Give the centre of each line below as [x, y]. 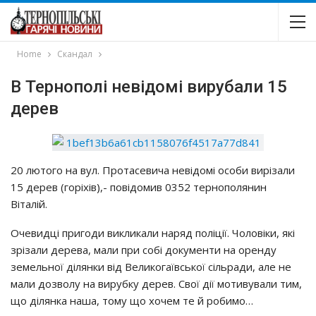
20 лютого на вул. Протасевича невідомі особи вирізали [153, 170]
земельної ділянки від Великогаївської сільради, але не [151, 267]
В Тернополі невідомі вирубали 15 [149, 87]
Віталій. [29, 204]
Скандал [75, 54]
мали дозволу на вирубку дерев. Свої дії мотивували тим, [156, 284]
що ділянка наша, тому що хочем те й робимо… [132, 300]
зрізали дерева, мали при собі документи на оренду [144, 250]
